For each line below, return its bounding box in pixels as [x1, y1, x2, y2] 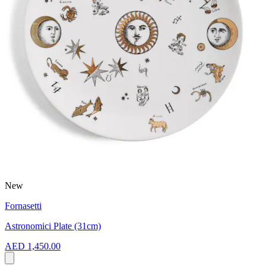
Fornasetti [5, 200, 42, 211]
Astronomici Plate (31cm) [5, 220, 101, 231]
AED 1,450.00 [5, 240, 61, 251]
